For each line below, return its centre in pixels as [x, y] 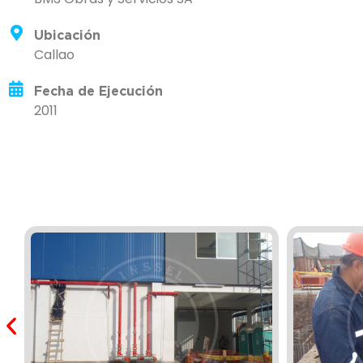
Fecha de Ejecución [98, 91]
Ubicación [67, 35]
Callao [54, 55]
